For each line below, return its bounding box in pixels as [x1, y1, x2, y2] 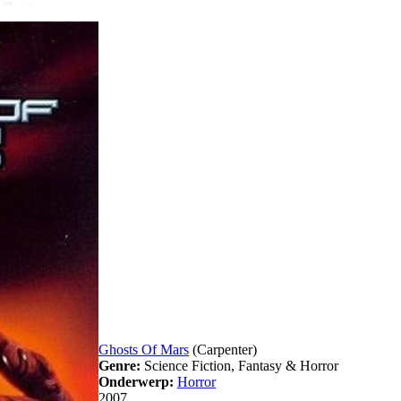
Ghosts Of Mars [98, 342, 189, 358]
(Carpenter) [189, 342, 257, 358]
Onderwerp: [98, 374, 174, 390]
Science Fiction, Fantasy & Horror [141, 358, 338, 374]
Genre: [98, 358, 141, 374]
